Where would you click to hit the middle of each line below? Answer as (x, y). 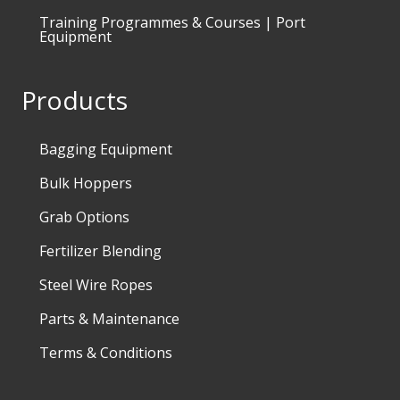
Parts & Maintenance (109, 318)
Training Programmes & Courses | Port (172, 22)
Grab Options (84, 217)
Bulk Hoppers (86, 183)
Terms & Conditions (106, 352)
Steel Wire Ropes (96, 284)
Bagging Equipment (106, 149)
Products (75, 100)
